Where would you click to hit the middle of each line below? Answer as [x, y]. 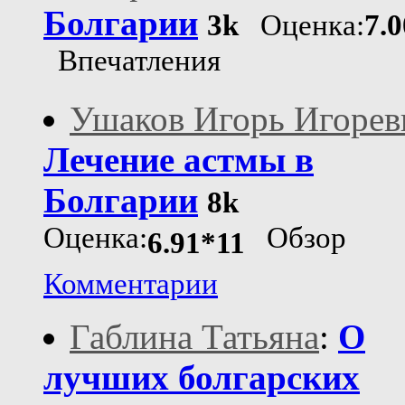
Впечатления [132, 64]
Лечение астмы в [179, 160]
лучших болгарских [202, 378]
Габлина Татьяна [194, 337]
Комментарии [131, 284]
